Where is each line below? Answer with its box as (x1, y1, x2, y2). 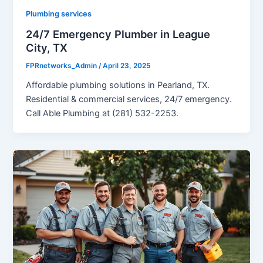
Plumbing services (26, 9, 92, 19)
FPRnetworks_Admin (26, 61, 99, 70)
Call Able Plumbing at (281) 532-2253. (26, 107, 179, 119)
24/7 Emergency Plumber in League (26, 27, 211, 41)
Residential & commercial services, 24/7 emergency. (26, 93, 232, 104)
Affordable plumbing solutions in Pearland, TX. (26, 79, 210, 90)
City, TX (26, 41, 68, 54)
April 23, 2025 (103, 61, 151, 70)
